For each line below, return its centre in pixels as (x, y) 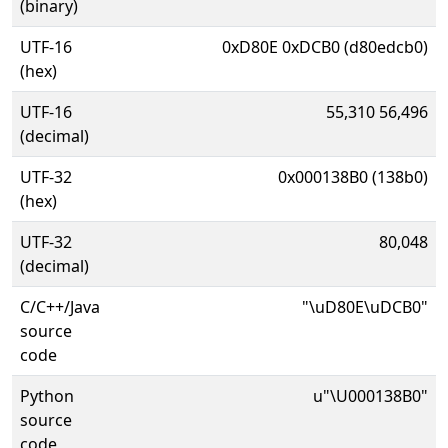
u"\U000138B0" (370, 396)
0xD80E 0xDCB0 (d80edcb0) (325, 47)
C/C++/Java (60, 307)
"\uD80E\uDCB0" (365, 307)
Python (47, 396)
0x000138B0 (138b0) (353, 177)
